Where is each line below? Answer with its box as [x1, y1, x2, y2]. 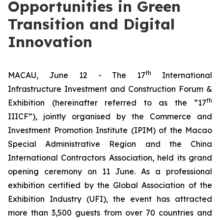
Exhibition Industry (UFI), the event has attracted [8, 194, 212, 204]
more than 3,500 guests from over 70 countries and [8, 208, 212, 218]
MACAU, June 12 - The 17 [8, 70, 146, 80]
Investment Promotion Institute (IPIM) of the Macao [8, 125, 212, 135]
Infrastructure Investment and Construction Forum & [8, 84, 212, 94]
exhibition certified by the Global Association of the [8, 180, 212, 190]
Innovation [8, 32, 92, 51]
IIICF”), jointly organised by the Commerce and [8, 111, 212, 121]
